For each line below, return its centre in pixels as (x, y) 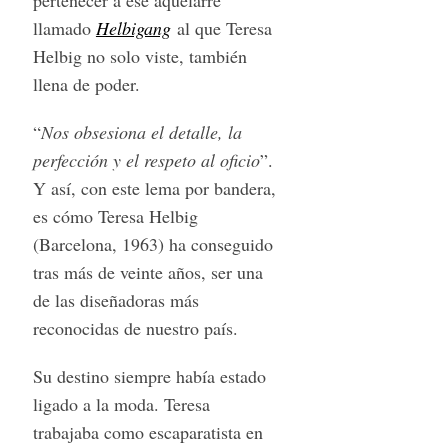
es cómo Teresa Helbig (115, 215)
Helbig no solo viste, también (139, 55)
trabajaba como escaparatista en (147, 431)
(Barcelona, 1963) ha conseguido (152, 243)
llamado (64, 27)
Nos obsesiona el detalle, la (141, 131)
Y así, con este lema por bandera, (154, 187)
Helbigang (133, 27)
